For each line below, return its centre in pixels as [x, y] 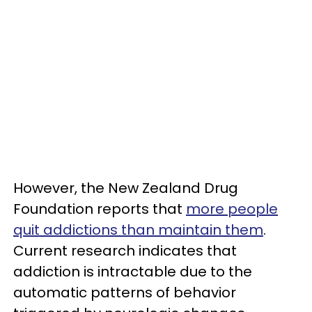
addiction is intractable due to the [133, 272]
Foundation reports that [100, 209]
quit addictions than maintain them [138, 230]
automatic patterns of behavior [125, 292]
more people [232, 209]
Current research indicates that [125, 251]
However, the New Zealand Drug [126, 188]
